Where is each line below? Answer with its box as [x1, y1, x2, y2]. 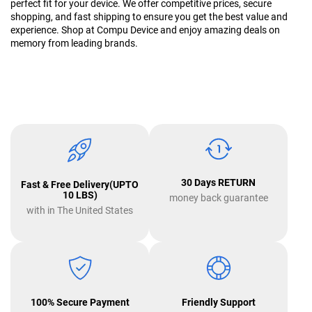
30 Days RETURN [181, 177, 256, 188]
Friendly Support [181, 297, 256, 308]
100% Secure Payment [30, 297, 130, 308]
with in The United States [26, 205, 133, 216]
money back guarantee [169, 192, 268, 203]
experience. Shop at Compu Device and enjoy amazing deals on [10, 24, 280, 36]
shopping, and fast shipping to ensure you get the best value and [10, 11, 288, 22]
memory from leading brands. [10, 38, 138, 49]
